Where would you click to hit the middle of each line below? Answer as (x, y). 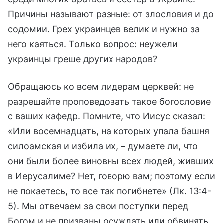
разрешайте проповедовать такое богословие (109, 101)
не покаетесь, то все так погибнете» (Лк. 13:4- (110, 191)
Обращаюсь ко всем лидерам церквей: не (101, 86)
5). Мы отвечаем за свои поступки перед (98, 206)
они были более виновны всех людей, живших (111, 161)
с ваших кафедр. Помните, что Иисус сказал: (107, 116)
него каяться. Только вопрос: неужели (93, 44)
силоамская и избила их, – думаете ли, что (103, 146)
